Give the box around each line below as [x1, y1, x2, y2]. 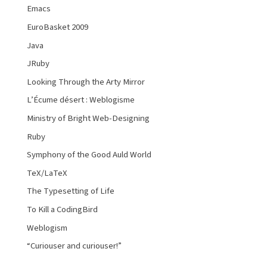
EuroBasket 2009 [27, 21, 88, 34]
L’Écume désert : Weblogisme [27, 94, 135, 107]
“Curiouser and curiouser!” [27, 240, 122, 253]
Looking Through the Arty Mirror [27, 75, 145, 88]
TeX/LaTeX [27, 166, 67, 179]
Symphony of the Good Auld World [27, 148, 151, 162]
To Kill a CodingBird [27, 203, 98, 216]
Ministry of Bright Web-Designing [27, 112, 150, 125]
